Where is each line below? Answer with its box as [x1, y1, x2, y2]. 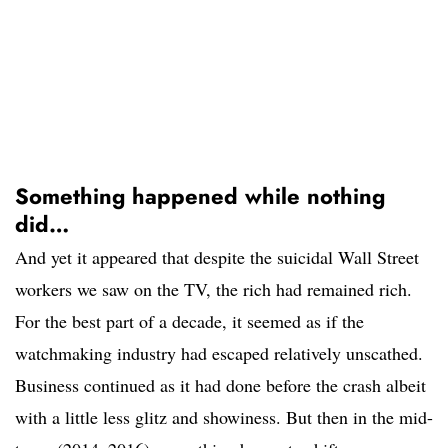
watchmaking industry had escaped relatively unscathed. [15, 341, 423, 366]
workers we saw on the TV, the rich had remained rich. [15, 277, 412, 302]
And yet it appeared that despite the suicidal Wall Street [15, 245, 419, 270]
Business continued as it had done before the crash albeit [15, 373, 426, 398]
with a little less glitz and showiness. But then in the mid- [15, 405, 433, 430]
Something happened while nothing [15, 180, 385, 213]
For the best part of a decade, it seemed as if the [15, 309, 364, 334]
